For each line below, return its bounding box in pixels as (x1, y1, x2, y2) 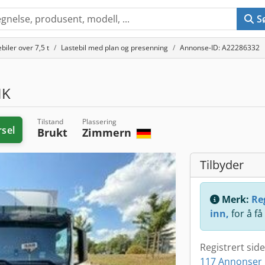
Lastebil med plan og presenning (61, 43, 168, 53)
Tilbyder (200, 157, 244, 173)
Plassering (82, 117, 117, 127)
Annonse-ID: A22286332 (180, 43, 260, 53)
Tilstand (37, 117, 63, 127)
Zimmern (82, 125, 134, 140)
